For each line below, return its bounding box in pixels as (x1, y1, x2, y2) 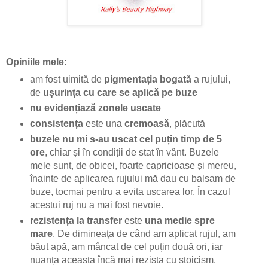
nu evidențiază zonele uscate (29, 102, 161, 113)
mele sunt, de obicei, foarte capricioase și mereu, (29, 160, 236, 170)
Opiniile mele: (6, 56, 67, 67)
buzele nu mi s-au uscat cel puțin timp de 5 (29, 133, 222, 144)
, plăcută (169, 118, 205, 129)
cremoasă (124, 118, 169, 129)
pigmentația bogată (103, 74, 191, 84)
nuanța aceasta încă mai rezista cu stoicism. (29, 254, 216, 265)
